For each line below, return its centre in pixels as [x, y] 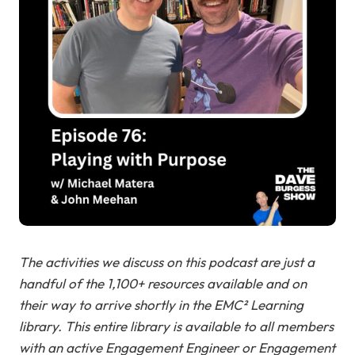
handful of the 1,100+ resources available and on [163, 283]
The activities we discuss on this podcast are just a [167, 262]
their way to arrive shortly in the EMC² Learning [161, 305]
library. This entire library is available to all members [176, 326]
